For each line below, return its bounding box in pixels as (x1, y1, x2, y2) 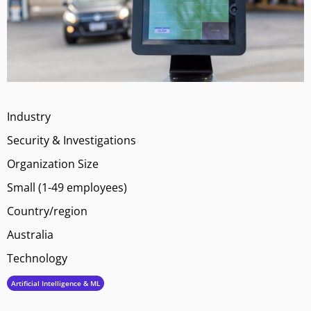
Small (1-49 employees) (7, 179, 127, 195)
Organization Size (7, 155, 99, 171)
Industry (7, 108, 51, 124)
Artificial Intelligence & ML (11, 278, 100, 288)
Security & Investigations (7, 132, 136, 148)
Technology (7, 250, 67, 266)
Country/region (7, 203, 87, 219)
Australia (7, 226, 53, 242)
